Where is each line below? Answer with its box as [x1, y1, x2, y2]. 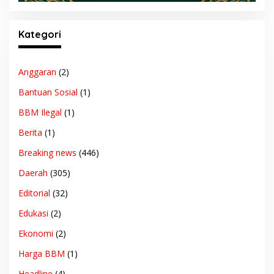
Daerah [18, 167, 48, 179]
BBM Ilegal [18, 106, 62, 119]
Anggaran [18, 66, 56, 78]
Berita [18, 127, 42, 139]
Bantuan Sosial [18, 86, 78, 98]
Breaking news [18, 147, 76, 159]
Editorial [18, 187, 50, 199]
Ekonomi [18, 228, 53, 240]
